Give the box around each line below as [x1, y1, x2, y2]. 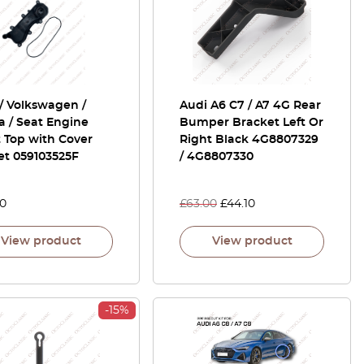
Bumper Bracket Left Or [180, 117, 323, 128]
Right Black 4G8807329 [180, 134, 318, 145]
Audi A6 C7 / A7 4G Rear [180, 100, 321, 111]
